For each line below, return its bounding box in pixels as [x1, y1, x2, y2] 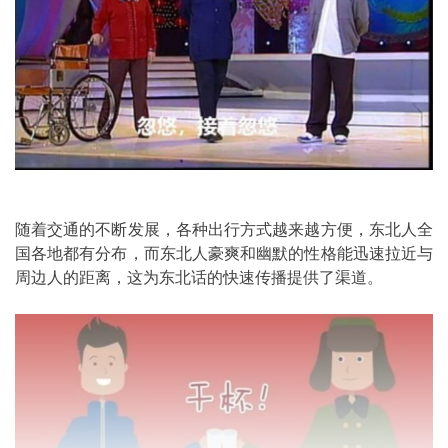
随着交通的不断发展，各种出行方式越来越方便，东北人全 [15, 221, 433, 239]
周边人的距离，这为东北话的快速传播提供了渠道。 [15, 269, 383, 287]
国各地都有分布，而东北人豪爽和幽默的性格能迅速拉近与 [15, 245, 433, 263]
